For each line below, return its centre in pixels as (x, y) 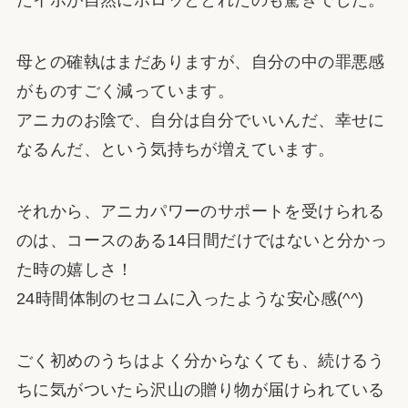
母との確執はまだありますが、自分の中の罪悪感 (200, 62)
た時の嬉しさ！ (75, 270)
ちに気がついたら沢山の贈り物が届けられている (200, 389)
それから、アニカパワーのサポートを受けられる (200, 212)
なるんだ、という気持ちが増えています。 (175, 150)
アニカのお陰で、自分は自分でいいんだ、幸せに (200, 121)
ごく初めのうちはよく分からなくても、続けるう (200, 360)
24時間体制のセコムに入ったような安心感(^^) (190, 299)
